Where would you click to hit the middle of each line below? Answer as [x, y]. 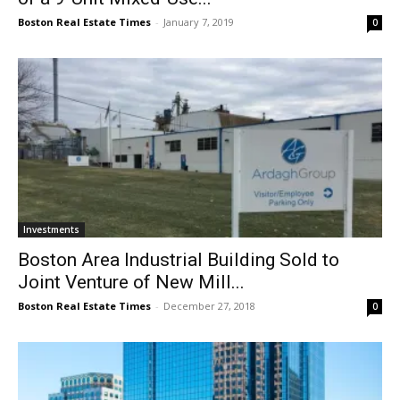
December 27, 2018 [209, 306]
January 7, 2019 [199, 21]
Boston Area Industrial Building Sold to [179, 260]
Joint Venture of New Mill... [131, 283]
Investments [51, 230]
